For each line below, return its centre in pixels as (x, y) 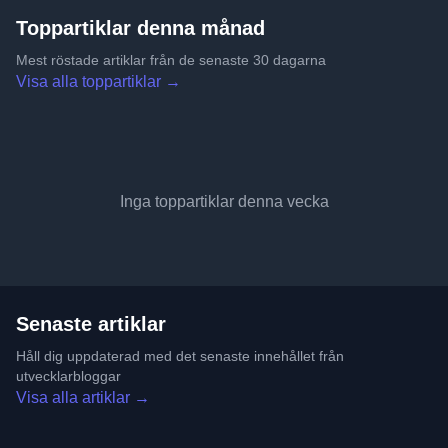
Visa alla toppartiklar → (98, 81)
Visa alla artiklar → (83, 397)
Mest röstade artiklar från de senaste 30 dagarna (171, 60)
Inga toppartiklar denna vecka (224, 201)
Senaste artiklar (91, 324)
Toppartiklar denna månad (140, 28)
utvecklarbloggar (68, 376)
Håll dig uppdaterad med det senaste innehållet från (180, 356)
